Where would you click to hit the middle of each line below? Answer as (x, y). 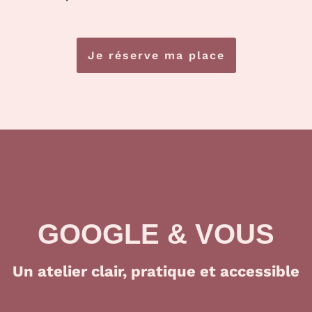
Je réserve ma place (156, 56)
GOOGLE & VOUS (156, 234)
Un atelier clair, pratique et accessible (156, 272)
